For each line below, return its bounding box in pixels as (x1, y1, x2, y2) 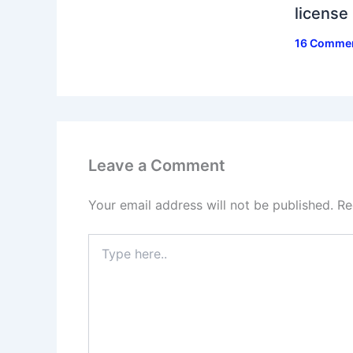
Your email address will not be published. (88, 197, 333, 214)
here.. (87, 250, 117, 264)
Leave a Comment (88, 156, 225, 176)
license (294, 4, 348, 24)
